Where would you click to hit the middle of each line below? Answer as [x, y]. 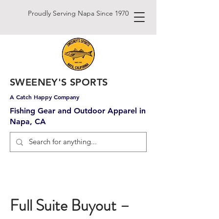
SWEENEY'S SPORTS [59, 82]
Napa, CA [28, 121]
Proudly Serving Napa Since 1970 [78, 13]
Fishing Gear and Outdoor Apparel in [78, 111]
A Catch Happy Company [44, 97]
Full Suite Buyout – [70, 205]
